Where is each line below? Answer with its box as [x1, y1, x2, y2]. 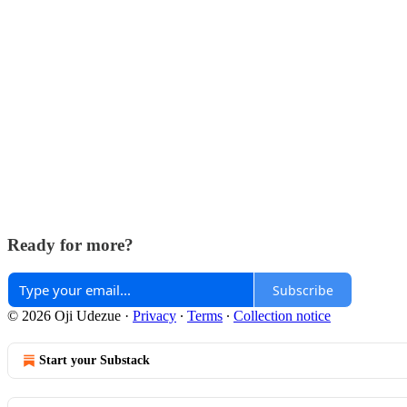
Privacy [133, 308, 176, 324]
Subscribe [273, 281, 333, 299]
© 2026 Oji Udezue [7, 308, 121, 324]
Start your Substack [39, 353, 150, 368]
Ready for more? [7, 234, 134, 254]
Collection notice [233, 308, 331, 324]
